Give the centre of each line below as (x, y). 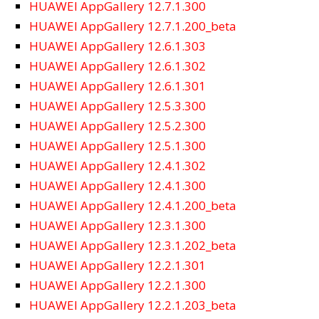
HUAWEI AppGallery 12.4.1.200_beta (133, 205)
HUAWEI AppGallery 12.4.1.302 (118, 165)
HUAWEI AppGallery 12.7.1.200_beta (133, 26)
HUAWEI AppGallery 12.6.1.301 (118, 85)
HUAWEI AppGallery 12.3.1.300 (118, 225)
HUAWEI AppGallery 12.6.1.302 (118, 66)
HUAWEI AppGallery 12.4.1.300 (118, 185)
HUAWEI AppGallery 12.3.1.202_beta (133, 245)
